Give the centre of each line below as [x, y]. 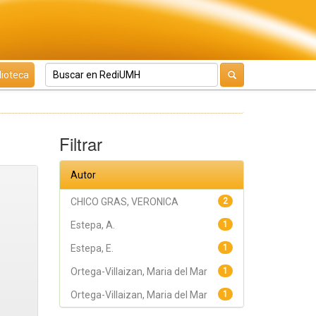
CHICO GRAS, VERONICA [124, 202]
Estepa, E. [92, 248]
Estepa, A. [92, 225]
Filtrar [80, 144]
